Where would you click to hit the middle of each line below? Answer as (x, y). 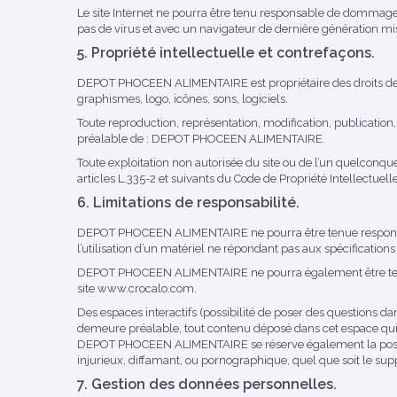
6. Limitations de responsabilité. (188, 202)
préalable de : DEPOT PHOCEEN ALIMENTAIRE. (201, 139)
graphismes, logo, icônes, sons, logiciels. (183, 99)
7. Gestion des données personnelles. (207, 384)
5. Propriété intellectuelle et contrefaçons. (226, 53)
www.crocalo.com (146, 288)
